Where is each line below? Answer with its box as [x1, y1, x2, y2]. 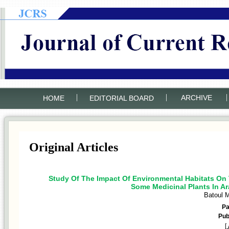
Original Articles [29, 141, 118, 154]
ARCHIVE [180, 93, 212, 102]
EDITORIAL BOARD [89, 94, 154, 102]
